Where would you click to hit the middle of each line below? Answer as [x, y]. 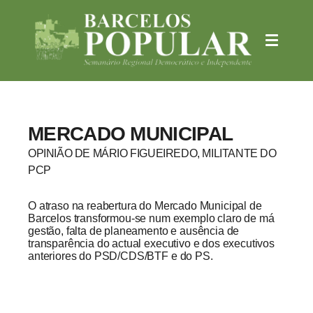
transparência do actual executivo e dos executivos [151, 243]
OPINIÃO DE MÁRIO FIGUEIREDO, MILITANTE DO [152, 153]
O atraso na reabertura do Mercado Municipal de [145, 205]
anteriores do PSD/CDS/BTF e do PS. [121, 256]
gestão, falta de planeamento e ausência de [134, 231]
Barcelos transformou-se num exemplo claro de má [151, 218]
